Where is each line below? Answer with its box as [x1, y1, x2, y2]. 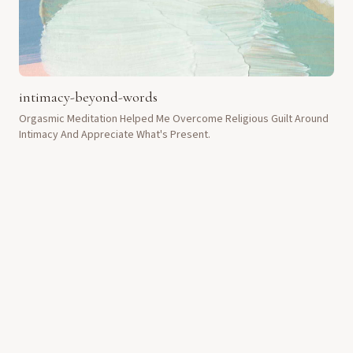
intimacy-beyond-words [19, 88, 158, 106]
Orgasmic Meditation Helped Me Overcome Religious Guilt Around [19, 111, 329, 127]
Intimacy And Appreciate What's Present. [19, 127, 210, 143]
